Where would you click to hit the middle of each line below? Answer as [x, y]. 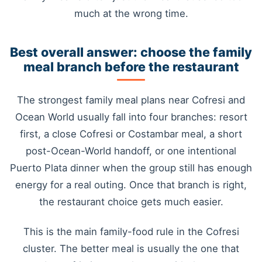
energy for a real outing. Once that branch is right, [131, 185]
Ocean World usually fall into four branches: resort [131, 117]
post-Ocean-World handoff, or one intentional [131, 151]
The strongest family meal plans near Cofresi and [131, 100]
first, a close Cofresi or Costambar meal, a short [131, 134]
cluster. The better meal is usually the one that [131, 249]
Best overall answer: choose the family [131, 52]
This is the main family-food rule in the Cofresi [131, 232]
